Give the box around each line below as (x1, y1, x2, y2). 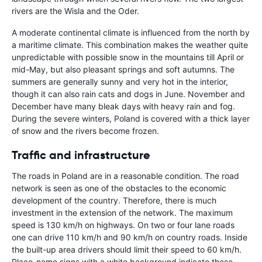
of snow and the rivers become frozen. (12, 126, 159, 136)
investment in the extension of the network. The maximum (12, 208, 233, 218)
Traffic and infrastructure (12, 147, 150, 163)
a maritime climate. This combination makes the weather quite (12, 40, 248, 50)
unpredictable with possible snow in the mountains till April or (12, 52, 244, 63)
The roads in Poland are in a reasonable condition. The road (12, 171, 239, 181)
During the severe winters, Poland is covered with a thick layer (12, 113, 250, 124)
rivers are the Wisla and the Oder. (12, 6, 139, 16)
